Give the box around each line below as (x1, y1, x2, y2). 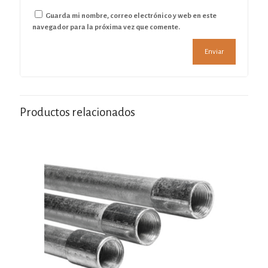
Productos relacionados (20, 105, 135, 118)
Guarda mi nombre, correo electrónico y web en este (45, 11, 217, 20)
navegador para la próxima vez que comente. (32, 23, 180, 31)
